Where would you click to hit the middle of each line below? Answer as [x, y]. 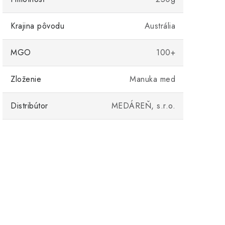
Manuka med [152, 79]
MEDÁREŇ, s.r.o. [143, 106]
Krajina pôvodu [37, 26]
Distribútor [29, 106]
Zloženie [26, 79]
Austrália [160, 26]
